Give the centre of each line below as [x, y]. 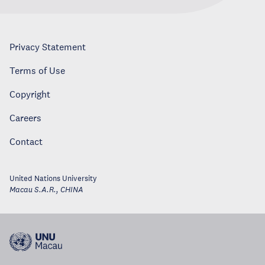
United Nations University [53, 179]
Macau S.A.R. [33, 190]
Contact [26, 142]
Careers [25, 118]
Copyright [30, 94]
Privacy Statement [48, 47]
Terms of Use [37, 71]
